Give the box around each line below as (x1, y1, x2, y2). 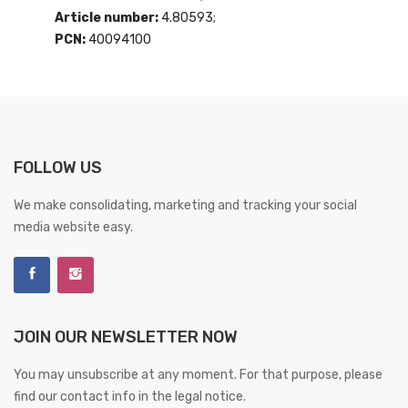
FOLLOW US (14, 157, 102, 178)
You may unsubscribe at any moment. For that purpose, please (14, 366, 382, 382)
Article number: (55, 9, 161, 25)
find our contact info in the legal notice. (14, 388, 246, 404)
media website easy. (14, 219, 133, 235)
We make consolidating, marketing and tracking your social (14, 197, 357, 213)
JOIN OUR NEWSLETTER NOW (14, 326, 238, 347)
